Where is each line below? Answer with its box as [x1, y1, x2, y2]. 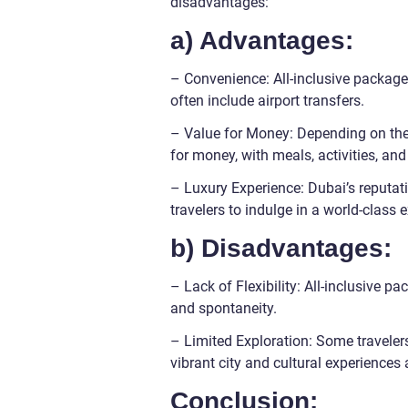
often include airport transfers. [170, 92, 364, 110]
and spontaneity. [170, 300, 277, 318]
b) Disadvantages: [170, 234, 392, 263]
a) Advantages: [170, 26, 353, 56]
